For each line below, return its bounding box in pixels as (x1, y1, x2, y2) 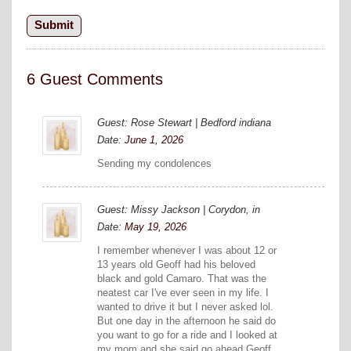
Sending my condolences (97, 157, 212, 170)
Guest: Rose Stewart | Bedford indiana (97, 117, 271, 129)
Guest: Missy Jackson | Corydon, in (97, 204, 260, 216)
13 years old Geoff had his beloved (97, 259, 255, 271)
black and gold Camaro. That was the (97, 273, 266, 285)
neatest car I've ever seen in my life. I (97, 287, 269, 299)
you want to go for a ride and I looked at (97, 329, 277, 342)
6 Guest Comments (27, 70, 163, 88)
